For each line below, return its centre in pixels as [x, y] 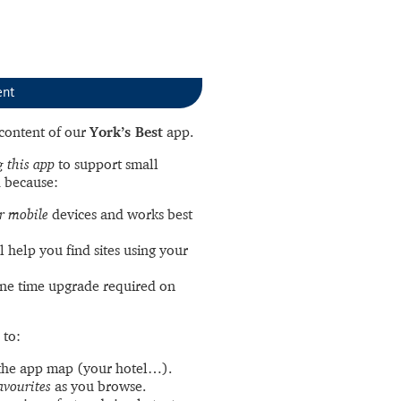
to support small [107, 164]
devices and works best [120, 214]
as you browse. [98, 386]
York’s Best [126, 132]
